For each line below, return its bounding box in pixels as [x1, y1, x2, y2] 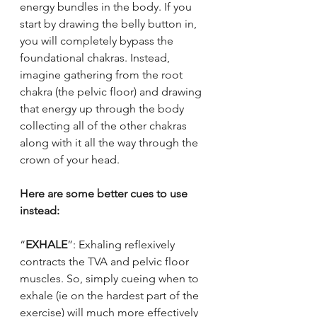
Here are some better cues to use [20, 187, 190, 201]
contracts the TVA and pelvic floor [20, 255, 192, 269]
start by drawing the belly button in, [20, 17, 200, 31]
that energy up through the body [20, 102, 187, 116]
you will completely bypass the [20, 34, 176, 48]
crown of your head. [20, 153, 120, 167]
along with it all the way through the [20, 136, 201, 150]
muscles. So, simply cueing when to [20, 272, 202, 286]
